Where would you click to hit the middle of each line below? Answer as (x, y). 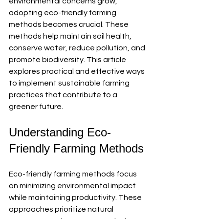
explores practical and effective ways (77, 71)
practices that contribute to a (64, 95)
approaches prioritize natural (62, 209)
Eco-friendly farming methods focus (74, 174)
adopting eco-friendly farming (63, 13)
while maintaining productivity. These (76, 197)
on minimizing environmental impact (73, 186)
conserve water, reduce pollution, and (78, 48)
